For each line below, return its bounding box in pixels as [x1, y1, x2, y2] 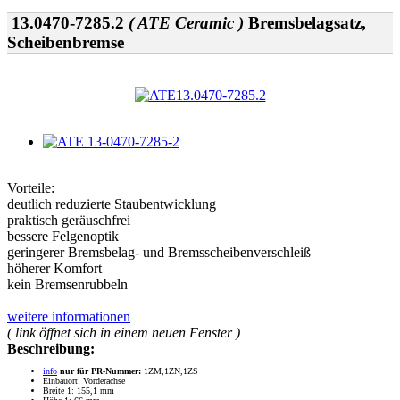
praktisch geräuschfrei [7, 212, 130, 229]
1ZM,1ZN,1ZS [141, 366, 198, 377]
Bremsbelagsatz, [248, 13, 366, 33]
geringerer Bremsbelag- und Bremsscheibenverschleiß [7, 245, 311, 261]
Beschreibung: [7, 341, 95, 357]
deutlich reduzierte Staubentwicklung [7, 196, 216, 212]
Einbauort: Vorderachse [43, 376, 125, 387]
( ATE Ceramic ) [124, 13, 248, 33]
